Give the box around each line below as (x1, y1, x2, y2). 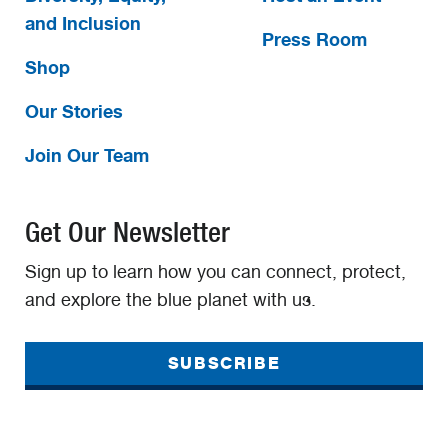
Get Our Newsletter (25, 215, 230, 250)
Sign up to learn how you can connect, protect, (25, 261, 406, 283)
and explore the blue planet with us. (25, 289, 316, 311)
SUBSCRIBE (167, 353, 281, 373)
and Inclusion (25, 12, 141, 35)
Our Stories (25, 100, 123, 123)
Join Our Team (25, 144, 149, 167)
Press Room (261, 28, 367, 51)
